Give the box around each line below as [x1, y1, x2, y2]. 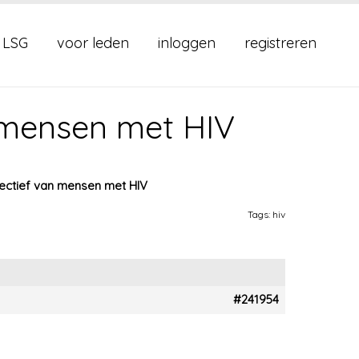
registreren [244, 34, 317, 52]
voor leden [57, 34, 129, 52]
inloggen [158, 34, 216, 52]
